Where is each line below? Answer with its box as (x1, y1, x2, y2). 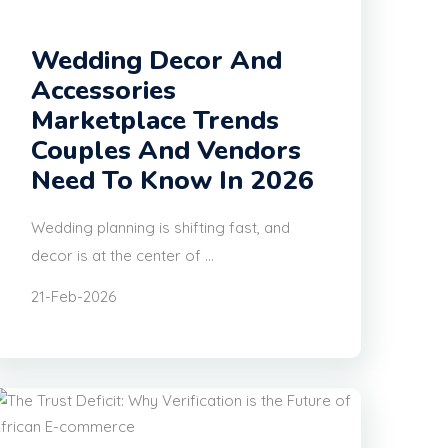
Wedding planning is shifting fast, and (31, 218, 290, 238)
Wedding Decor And (31, 43, 282, 79)
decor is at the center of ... (31, 246, 214, 266)
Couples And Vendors (31, 133, 301, 169)
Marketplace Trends (31, 103, 279, 139)
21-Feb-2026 (31, 287, 116, 307)
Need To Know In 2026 (31, 163, 314, 199)
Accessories (31, 73, 176, 109)
